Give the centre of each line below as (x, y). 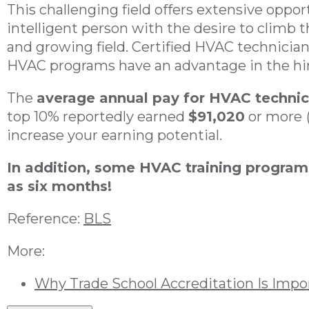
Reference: (45, 219)
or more (273, 117)
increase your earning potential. (114, 136)
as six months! (59, 187)
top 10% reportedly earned (98, 117)
